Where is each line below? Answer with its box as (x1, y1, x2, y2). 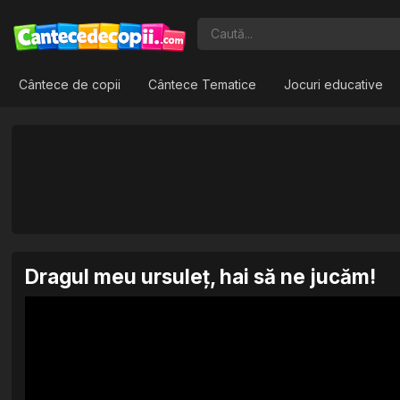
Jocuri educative (284, 77, 384, 92)
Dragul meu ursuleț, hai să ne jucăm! (25, 264, 377, 288)
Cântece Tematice (148, 77, 257, 92)
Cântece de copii (19, 77, 121, 92)
